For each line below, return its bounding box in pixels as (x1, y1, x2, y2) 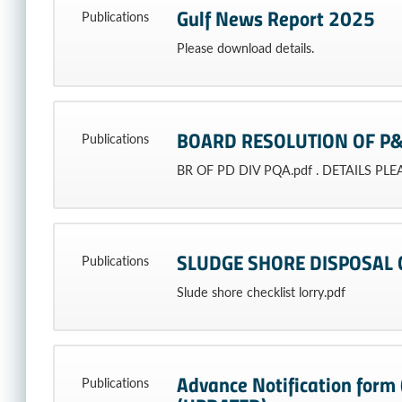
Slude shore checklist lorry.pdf (176, 284, 345, 301)
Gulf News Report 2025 (176, 3, 375, 33)
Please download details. (176, 39, 314, 57)
